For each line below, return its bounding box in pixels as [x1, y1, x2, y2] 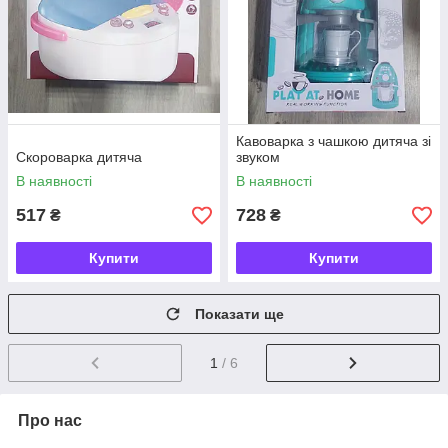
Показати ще [195, 306, 284, 322]
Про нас [18, 411, 82, 429]
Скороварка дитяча [16, 149, 142, 165]
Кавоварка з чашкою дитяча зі [236, 133, 431, 149]
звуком [236, 149, 280, 165]
